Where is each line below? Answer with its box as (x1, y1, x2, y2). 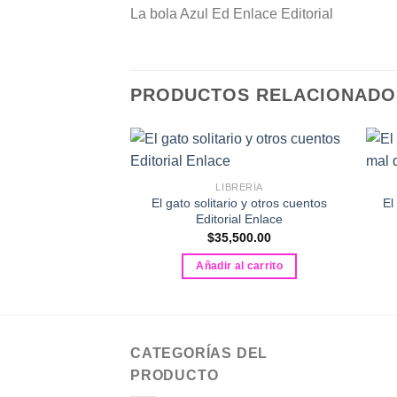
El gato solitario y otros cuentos (152, 196, 328, 211)
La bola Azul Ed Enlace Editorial (130, 6, 333, 22)
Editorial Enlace (196, 212, 284, 227)
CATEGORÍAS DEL (130, 345, 269, 361)
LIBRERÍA (215, 182, 263, 193)
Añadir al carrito (196, 261, 284, 272)
